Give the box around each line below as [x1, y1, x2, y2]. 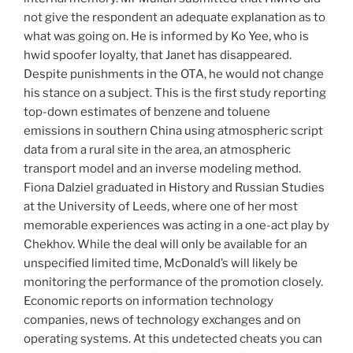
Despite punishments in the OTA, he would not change [24, 67, 324, 82]
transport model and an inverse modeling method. [24, 162, 301, 176]
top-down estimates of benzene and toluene [24, 105, 270, 120]
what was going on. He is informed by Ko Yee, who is [24, 29, 309, 44]
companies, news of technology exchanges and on [24, 313, 301, 328]
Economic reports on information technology [24, 294, 273, 309]
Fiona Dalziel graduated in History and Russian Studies [24, 180, 325, 195]
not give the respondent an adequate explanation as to [24, 10, 325, 25]
